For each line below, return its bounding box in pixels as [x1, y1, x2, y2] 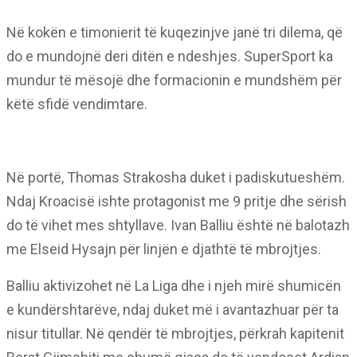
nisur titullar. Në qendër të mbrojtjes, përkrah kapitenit [6, 325, 344, 342]
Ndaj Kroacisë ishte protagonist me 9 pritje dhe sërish [6, 193, 347, 210]
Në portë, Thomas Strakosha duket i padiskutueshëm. [6, 169, 345, 186]
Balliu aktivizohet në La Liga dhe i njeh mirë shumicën [6, 277, 341, 294]
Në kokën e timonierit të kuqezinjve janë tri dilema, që [6, 24, 343, 41]
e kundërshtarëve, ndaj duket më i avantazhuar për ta [6, 301, 339, 318]
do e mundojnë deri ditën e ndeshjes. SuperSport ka [6, 48, 333, 65]
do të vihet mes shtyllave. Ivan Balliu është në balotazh [6, 217, 350, 233]
